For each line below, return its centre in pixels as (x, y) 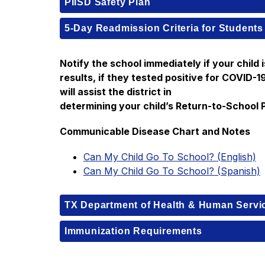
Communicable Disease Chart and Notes (155, 131)
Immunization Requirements (133, 231)
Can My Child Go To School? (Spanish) (172, 171)
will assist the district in (115, 92)
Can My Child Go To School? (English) (169, 157)
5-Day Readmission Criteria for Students (164, 28)
